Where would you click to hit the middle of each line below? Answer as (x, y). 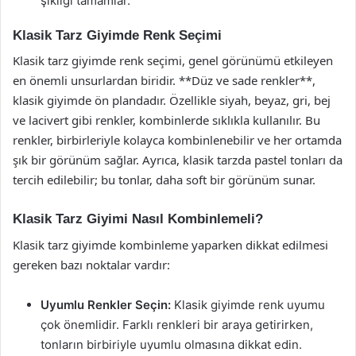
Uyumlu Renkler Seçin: (106, 304)
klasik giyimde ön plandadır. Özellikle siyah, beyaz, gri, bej (172, 100)
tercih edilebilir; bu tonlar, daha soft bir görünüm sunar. (164, 180)
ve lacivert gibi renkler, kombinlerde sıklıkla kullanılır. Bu (166, 120)
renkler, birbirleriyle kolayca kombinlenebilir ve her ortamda (177, 140)
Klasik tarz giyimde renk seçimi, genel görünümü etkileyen (173, 60)
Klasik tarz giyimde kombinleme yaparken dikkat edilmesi (170, 244)
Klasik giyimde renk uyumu (248, 304)
